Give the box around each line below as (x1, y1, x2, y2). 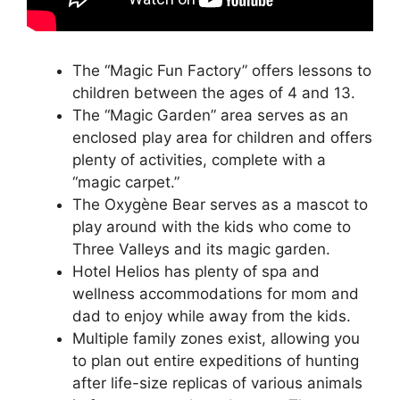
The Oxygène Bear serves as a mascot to (72, 196, 368, 214)
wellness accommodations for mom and (72, 285, 359, 304)
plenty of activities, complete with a (72, 151, 326, 170)
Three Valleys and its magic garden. (72, 240, 330, 259)
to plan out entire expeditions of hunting (72, 352, 359, 371)
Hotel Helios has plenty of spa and (72, 262, 320, 281)
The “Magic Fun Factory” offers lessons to (72, 62, 371, 80)
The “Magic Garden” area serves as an (72, 106, 348, 125)
